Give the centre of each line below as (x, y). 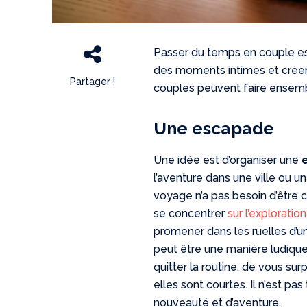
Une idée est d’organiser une (228, 160)
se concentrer (191, 214)
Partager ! (92, 82)
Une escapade (214, 128)
